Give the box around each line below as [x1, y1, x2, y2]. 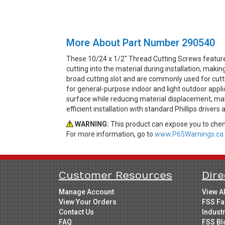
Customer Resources [59, 169, 172, 181]
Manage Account [59, 187, 114, 196]
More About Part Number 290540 [66, 36, 215, 49]
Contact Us [59, 207, 94, 216]
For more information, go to [66, 130, 155, 138]
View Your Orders [59, 197, 117, 206]
